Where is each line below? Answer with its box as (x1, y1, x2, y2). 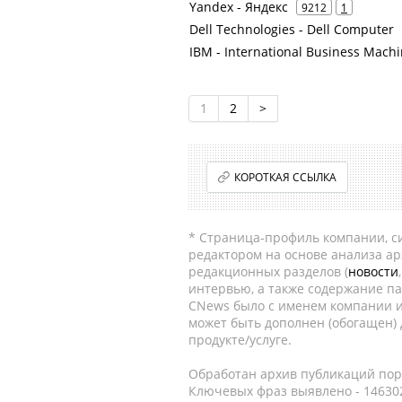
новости (348, 263, 398, 280)
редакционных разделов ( (188, 263, 348, 280)
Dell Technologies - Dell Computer (189, 21, 394, 38)
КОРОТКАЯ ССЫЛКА (234, 170, 337, 185)
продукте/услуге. (188, 331, 292, 348)
